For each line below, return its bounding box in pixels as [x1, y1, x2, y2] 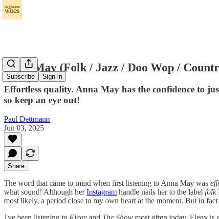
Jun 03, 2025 [4, 123, 44, 132]
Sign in [43, 73, 62, 81]
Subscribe [6, 73, 35, 81]
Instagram [87, 187, 117, 196]
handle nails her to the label [117, 187, 205, 196]
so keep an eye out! [4, 94, 80, 105]
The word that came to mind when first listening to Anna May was [4, 178, 210, 187]
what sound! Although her [4, 187, 87, 196]
